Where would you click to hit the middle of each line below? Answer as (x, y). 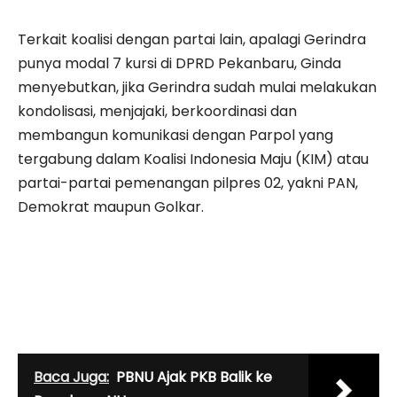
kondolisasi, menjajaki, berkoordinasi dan (157, 111)
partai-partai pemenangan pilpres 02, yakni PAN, (188, 183)
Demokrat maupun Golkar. (111, 206)
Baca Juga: (71, 377)
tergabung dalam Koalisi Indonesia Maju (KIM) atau (193, 159)
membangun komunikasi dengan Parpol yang (175, 135)
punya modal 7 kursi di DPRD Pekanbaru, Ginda (179, 63)
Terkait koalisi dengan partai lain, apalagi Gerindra (192, 39)
